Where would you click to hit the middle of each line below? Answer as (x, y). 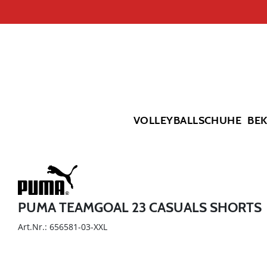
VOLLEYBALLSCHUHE (188, 121)
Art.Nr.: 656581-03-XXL (63, 227)
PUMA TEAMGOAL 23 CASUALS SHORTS (140, 208)
